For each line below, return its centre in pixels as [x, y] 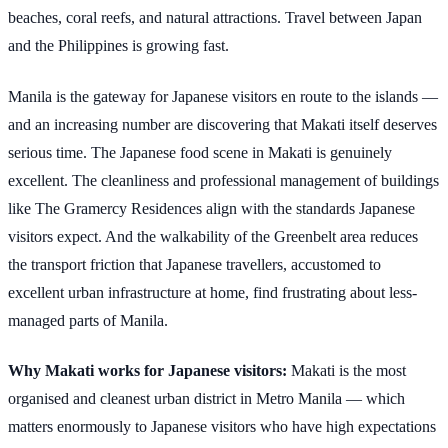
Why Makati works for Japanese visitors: [147, 370]
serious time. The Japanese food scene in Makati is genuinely [200, 152]
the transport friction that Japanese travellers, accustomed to [194, 264]
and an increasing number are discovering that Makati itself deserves [222, 124]
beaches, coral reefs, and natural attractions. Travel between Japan [215, 18]
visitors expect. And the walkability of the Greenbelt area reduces [213, 236]
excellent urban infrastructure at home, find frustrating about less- [212, 292]
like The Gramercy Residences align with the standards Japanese [211, 208]
